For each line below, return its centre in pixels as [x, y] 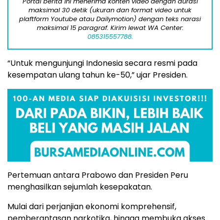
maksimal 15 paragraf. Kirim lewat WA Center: [110, 28]
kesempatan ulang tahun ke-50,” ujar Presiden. [97, 75]
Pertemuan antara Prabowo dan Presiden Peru [98, 175]
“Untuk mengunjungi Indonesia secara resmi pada [102, 63]
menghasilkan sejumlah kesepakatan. [80, 187]
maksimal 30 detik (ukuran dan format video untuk [110, 10]
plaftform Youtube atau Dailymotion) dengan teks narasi [110, 19]
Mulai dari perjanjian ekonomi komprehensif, [92, 207]
